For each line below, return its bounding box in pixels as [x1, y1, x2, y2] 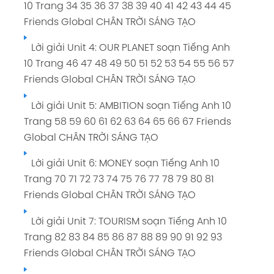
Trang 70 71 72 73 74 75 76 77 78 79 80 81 [23, 174, 214, 185]
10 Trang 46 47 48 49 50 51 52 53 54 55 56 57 [23, 59, 234, 70]
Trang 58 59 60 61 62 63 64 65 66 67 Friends [23, 116, 231, 127]
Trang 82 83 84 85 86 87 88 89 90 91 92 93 [23, 232, 222, 243]
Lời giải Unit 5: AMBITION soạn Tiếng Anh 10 [26, 100, 231, 111]
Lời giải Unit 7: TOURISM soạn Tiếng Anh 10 [26, 216, 227, 227]
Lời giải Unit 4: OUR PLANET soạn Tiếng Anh [26, 43, 230, 54]
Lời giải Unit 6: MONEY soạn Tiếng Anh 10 [26, 158, 220, 169]
